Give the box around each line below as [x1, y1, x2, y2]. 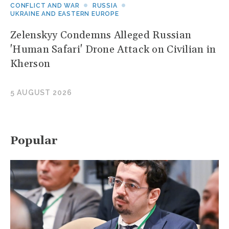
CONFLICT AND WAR [10, 2, 80, 10]
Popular [10, 134, 58, 149]
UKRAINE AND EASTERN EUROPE [10, 10, 119, 18]
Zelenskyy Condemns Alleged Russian [10, 29, 192, 42]
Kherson [10, 57, 51, 71]
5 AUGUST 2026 [10, 88, 72, 97]
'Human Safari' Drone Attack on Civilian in [10, 43, 216, 57]
